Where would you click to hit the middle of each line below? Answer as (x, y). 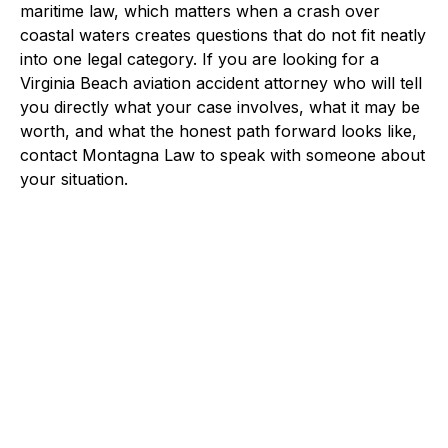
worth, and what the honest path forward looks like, (218, 130)
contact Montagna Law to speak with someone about (222, 154)
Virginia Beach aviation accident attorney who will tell (221, 82)
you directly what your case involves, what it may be (220, 106)
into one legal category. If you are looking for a (199, 58)
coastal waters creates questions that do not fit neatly (223, 34)
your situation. (74, 178)
